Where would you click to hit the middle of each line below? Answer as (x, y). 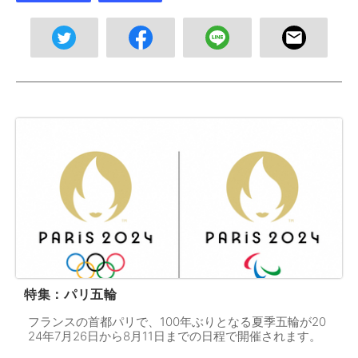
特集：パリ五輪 (71, 295)
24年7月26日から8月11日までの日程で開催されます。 (175, 336)
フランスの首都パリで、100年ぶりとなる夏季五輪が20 (177, 322)
